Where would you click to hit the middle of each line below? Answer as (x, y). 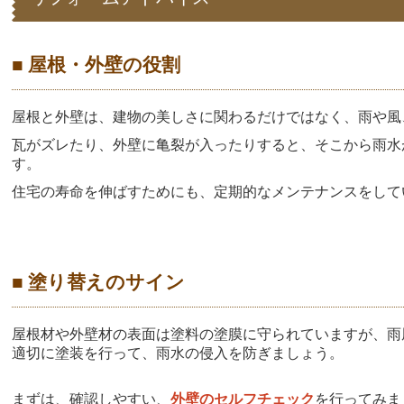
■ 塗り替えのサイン (99, 282)
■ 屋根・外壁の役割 (96, 64)
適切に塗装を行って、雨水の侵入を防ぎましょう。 (178, 353)
